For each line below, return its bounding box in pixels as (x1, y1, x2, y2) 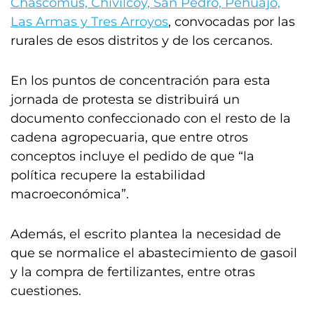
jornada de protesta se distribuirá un (11, 92, 240, 107)
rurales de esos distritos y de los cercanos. (11, 33, 273, 48)
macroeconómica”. (11, 186, 129, 202)
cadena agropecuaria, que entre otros (11, 130, 248, 145)
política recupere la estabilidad (11, 168, 205, 183)
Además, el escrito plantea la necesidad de (11, 226, 281, 242)
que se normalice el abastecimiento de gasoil (11, 245, 297, 261)
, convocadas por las (168, 14, 295, 29)
